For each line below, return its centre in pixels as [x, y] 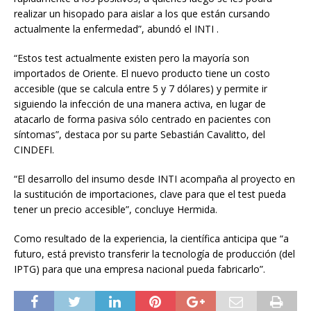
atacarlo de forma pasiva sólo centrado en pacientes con [142, 119]
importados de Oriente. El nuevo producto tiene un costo [142, 74]
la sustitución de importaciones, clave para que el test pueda [150, 194]
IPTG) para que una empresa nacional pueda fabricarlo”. [140, 269]
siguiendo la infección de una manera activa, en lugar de [140, 104]
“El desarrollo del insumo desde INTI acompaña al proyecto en [154, 179]
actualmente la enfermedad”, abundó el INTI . [116, 29]
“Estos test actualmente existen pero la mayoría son [132, 58]
